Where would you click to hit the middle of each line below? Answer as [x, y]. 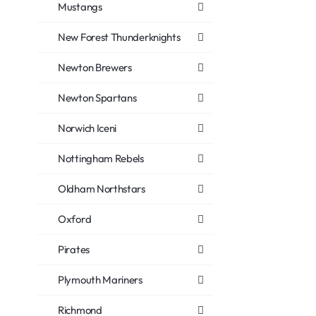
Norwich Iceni [87, 128]
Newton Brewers [95, 67]
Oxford [75, 219]
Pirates [74, 249]
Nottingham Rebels [101, 158]
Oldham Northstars [102, 189]
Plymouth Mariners [100, 280]
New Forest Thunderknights [119, 37]
